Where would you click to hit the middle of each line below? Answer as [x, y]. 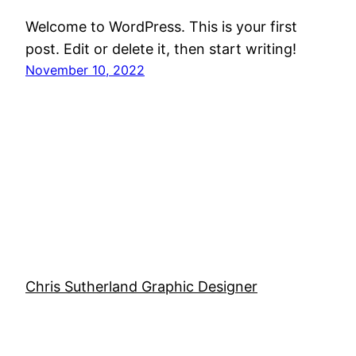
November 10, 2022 [85, 70]
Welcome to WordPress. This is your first [161, 26]
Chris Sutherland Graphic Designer [141, 286]
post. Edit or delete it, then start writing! [161, 48]
